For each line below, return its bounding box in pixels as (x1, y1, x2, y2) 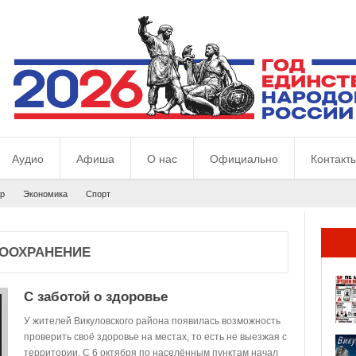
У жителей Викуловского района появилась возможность (24, 315, 281, 327)
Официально (210, 153, 278, 165)
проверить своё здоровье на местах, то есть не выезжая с (24, 331, 287, 342)
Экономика (23, 189, 68, 199)
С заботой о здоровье (24, 289, 168, 304)
